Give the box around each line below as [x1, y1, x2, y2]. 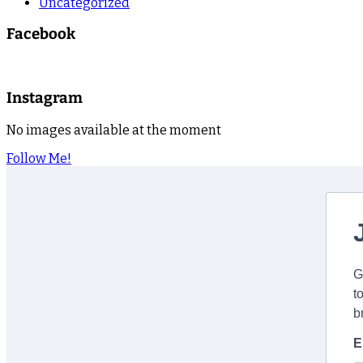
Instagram [6, 88, 83, 107]
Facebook [6, 25, 75, 44]
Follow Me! [6, 150, 71, 166]
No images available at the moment [6, 122, 221, 138]
